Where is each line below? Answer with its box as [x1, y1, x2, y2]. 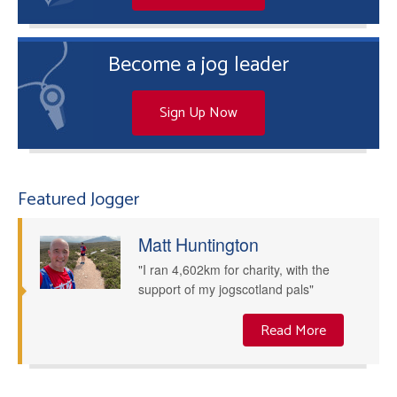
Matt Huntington [137, 230, 259, 257]
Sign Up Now [160, 101, 237, 126]
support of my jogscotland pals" [137, 279, 314, 298]
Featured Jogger [18, 184, 139, 215]
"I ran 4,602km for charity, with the [137, 260, 330, 278]
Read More [261, 319, 326, 344]
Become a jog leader [108, 48, 289, 83]
